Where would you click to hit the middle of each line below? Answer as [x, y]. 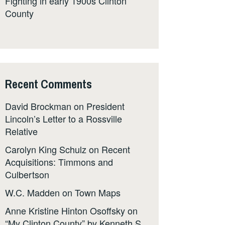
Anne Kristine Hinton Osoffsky [65, 210]
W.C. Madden [32, 192]
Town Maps [98, 192]
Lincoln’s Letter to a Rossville [64, 119]
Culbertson [27, 175]
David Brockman [38, 106]
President [105, 106]
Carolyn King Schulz [46, 149]
